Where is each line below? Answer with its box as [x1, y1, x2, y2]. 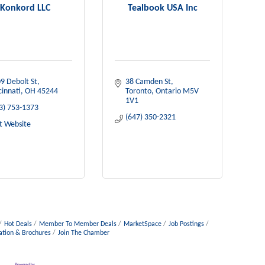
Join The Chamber [57, 230, 109, 237]
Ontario [155, 87, 181, 96]
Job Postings [168, 221, 204, 228]
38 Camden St [125, 77, 171, 86]
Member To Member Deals [38, 221, 117, 228]
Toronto [125, 87, 151, 96]
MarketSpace [123, 221, 161, 228]
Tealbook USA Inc [127, 3, 198, 13]
